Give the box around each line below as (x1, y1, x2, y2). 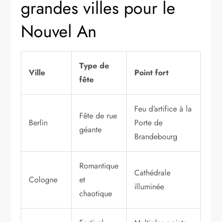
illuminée (134, 181, 165, 193)
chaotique (79, 188, 112, 200)
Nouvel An (21, 19, 97, 44)
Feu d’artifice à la (134, 103, 192, 115)
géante (79, 124, 102, 136)
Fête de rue (79, 110, 117, 122)
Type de (79, 60, 110, 72)
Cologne (29, 174, 58, 186)
